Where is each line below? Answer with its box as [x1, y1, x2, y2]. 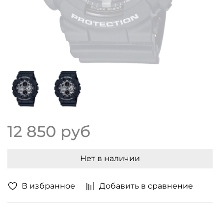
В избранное [22, 181, 75, 191]
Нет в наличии [80, 153, 140, 163]
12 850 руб [7, 121, 90, 141]
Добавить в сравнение [99, 181, 193, 191]
